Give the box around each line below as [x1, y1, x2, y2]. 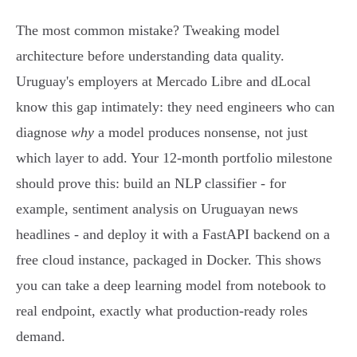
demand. [16, 328, 65, 345]
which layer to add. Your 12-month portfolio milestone [16, 150, 332, 167]
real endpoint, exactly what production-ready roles [16, 303, 308, 320]
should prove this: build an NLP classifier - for [16, 175, 286, 192]
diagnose [16, 124, 71, 141]
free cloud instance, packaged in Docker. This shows [16, 252, 321, 269]
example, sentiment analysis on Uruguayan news [16, 201, 298, 218]
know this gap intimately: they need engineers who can [16, 99, 335, 116]
